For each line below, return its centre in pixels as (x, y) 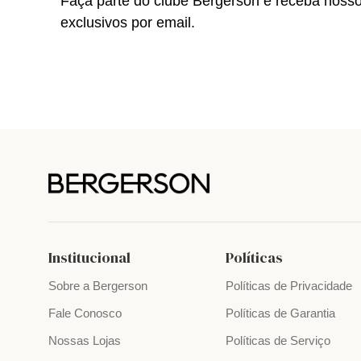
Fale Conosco (85, 313)
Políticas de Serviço (278, 341)
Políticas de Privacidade (289, 286)
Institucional (89, 258)
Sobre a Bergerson (98, 286)
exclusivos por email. (128, 22)
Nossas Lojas (85, 341)
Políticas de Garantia (281, 313)
